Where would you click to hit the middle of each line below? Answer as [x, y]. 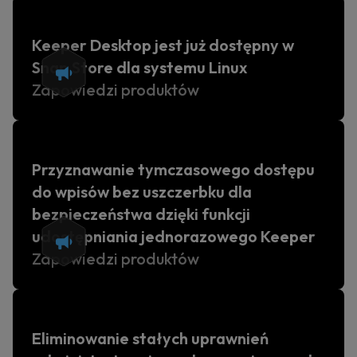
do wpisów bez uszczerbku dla [142, 192]
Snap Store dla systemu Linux [139, 67]
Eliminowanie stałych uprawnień [150, 338]
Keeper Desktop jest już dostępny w [163, 45]
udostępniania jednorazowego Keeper [174, 236]
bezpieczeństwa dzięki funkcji [141, 214]
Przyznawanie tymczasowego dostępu [173, 169]
